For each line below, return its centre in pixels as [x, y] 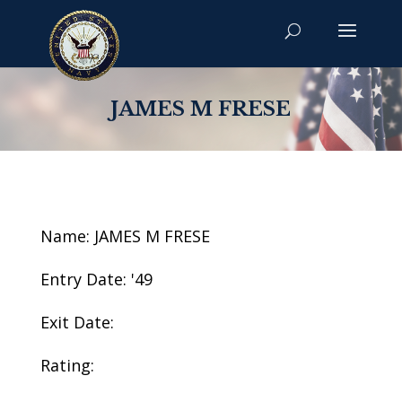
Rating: [67, 365]
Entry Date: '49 [96, 279]
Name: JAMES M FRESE [125, 236]
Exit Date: [77, 322]
